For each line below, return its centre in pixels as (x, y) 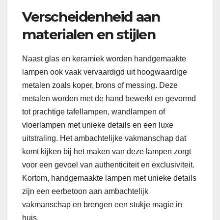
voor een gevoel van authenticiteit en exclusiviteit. (108, 165)
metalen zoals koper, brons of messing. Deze (100, 85)
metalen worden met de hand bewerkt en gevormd (109, 98)
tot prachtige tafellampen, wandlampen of (94, 111)
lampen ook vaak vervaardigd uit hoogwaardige (105, 72)
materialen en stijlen (89, 35)
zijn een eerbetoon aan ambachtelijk (85, 191)
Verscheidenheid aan (91, 17)
